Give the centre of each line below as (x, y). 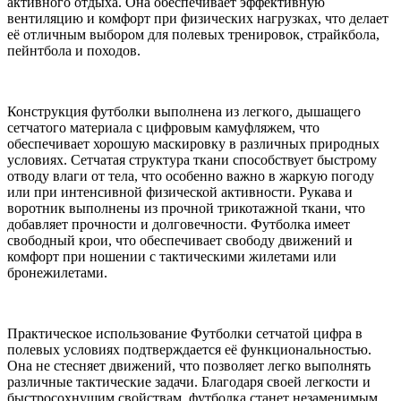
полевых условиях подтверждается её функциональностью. (189, 349)
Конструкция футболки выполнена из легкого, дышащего (184, 111)
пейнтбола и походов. (74, 50)
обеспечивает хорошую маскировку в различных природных (193, 143)
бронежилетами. (57, 272)
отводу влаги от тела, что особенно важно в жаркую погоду (191, 175)
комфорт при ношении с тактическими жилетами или (172, 256)
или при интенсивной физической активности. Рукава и (180, 192)
